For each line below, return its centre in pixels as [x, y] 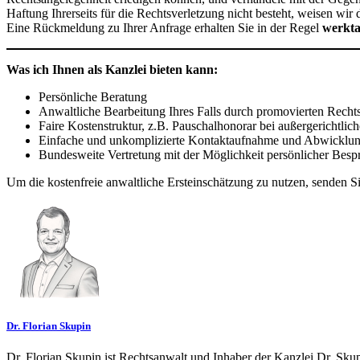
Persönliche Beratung [93, 96]
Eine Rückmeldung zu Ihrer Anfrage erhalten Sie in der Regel [164, 27]
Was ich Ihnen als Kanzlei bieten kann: [112, 69]
